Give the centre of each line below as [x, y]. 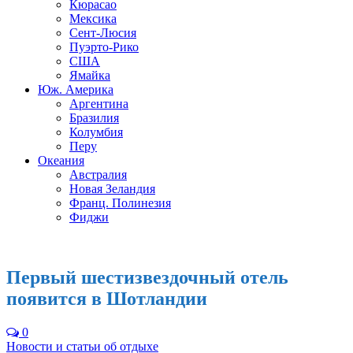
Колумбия [96, 132]
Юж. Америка [76, 89]
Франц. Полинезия [120, 203]
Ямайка [90, 75]
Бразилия [94, 118]
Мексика [93, 19]
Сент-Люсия [103, 33]
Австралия [98, 175]
